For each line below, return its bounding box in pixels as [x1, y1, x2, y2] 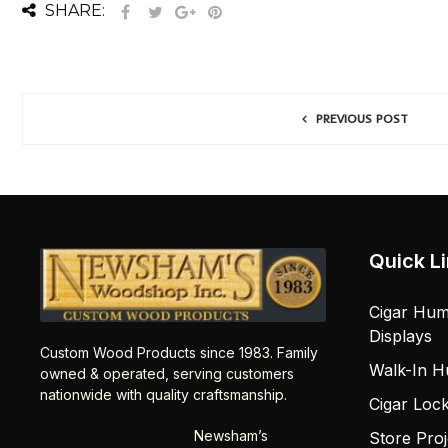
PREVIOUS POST [315, 110, 408, 126]
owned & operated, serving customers [40, 364, 295, 382]
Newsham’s [193, 426, 268, 444]
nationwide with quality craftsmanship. [40, 385, 288, 403]
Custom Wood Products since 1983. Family [40, 343, 319, 361]
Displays [368, 326, 432, 347]
